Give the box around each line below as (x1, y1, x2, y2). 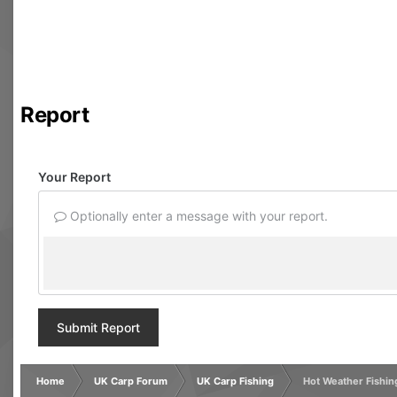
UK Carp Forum (94, 375, 167, 387)
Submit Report (57, 320, 140, 335)
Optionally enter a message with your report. (66, 208, 328, 223)
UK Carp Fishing (197, 375, 274, 387)
